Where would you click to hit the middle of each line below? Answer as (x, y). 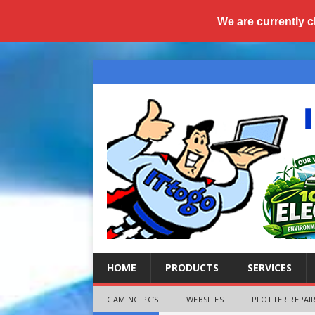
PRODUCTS (192, 268)
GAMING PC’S (133, 299)
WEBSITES (205, 299)
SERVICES (270, 268)
